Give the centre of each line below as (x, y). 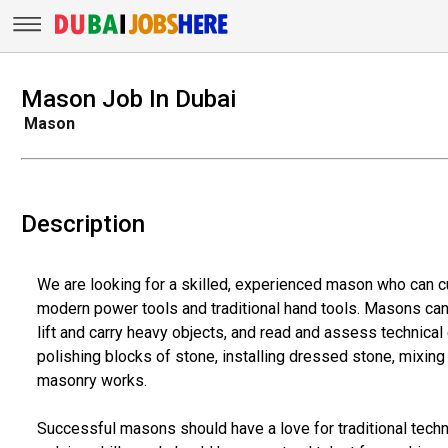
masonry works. (91, 380)
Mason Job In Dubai (128, 98)
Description (82, 223)
